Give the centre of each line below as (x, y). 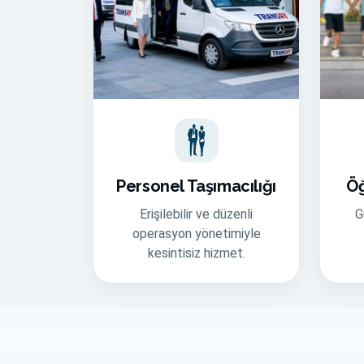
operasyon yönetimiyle (196, 234)
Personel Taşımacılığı (196, 186)
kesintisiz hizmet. (196, 253)
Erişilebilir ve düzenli (196, 214)
